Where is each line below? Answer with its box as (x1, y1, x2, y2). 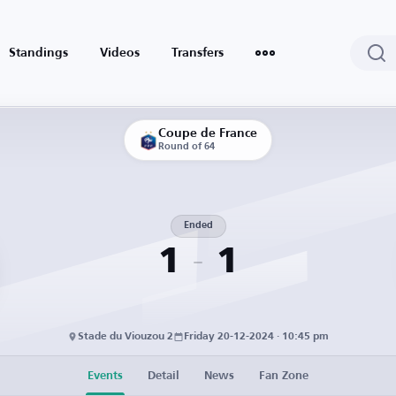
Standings (9, 47, 68, 59)
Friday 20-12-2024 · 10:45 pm (184, 331, 329, 342)
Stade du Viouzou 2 (78, 331, 173, 342)
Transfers (171, 47, 224, 59)
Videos (100, 47, 140, 59)
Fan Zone (259, 369, 308, 382)
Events (88, 369, 123, 382)
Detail (148, 369, 179, 382)
